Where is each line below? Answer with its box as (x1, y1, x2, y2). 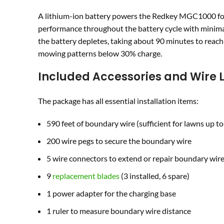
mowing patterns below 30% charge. (38, 48, 162, 58)
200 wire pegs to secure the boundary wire (46, 136, 191, 146)
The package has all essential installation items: (38, 96, 198, 106)
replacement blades (52, 171, 119, 181)
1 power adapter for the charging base (46, 188, 176, 198)
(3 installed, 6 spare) (119, 171, 189, 181)
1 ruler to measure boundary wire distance (46, 206, 191, 216)
